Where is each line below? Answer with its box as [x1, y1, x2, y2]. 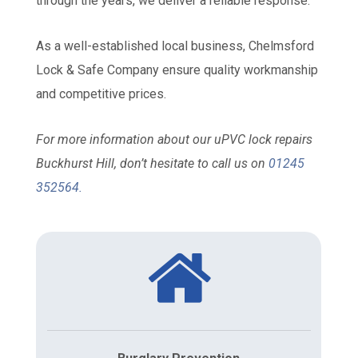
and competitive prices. [36, 86, 167, 102]
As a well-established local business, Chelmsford [36, 38, 315, 54]
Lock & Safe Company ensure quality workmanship [36, 62, 319, 78]
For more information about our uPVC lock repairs [36, 132, 313, 148]
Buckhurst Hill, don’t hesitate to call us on [36, 156, 269, 172]
